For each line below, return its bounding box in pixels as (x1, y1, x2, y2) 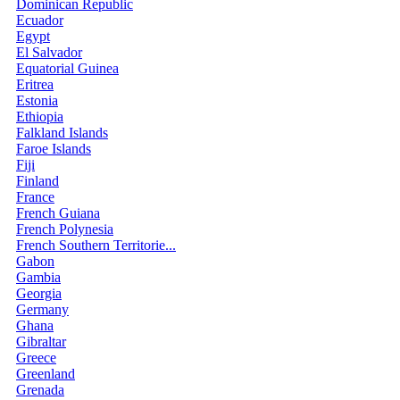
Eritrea (16, 76, 54, 92)
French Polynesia (16, 221, 113, 237)
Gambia (16, 269, 61, 285)
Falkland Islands (16, 124, 108, 140)
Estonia (16, 92, 58, 108)
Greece (16, 349, 56, 365)
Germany (16, 301, 69, 317)
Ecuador (16, 12, 63, 28)
